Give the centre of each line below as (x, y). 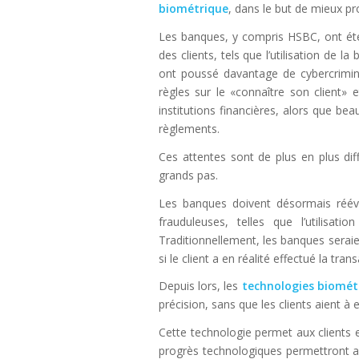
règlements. (189, 128)
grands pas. (188, 175)
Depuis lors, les (200, 286)
